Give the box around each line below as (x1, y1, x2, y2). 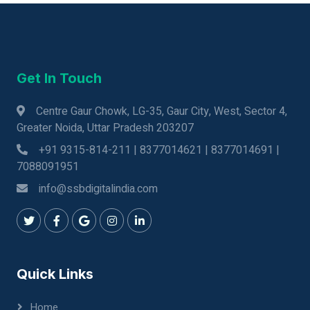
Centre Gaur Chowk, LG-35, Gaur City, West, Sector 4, (36, 103, 287, 120)
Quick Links (17, 266, 93, 282)
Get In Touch (17, 70, 102, 86)
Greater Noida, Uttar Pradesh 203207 (17, 120, 194, 136)
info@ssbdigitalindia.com (39, 181, 158, 197)
